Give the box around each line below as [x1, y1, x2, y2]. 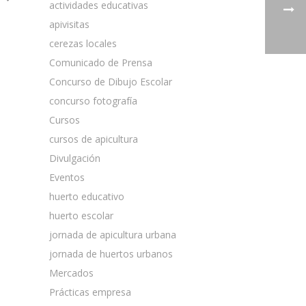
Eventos [49, 171, 85, 184]
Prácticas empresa [49, 286, 131, 298]
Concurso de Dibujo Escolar [49, 75, 172, 88]
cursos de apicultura [49, 133, 138, 145]
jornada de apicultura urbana [49, 228, 176, 241]
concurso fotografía [49, 94, 137, 107]
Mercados [49, 266, 94, 279]
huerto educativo [49, 190, 124, 203]
